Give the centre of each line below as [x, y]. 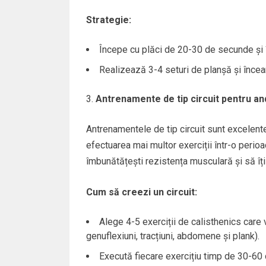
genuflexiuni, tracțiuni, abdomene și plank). [172, 236]
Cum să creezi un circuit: [141, 192]
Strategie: [108, 20]
